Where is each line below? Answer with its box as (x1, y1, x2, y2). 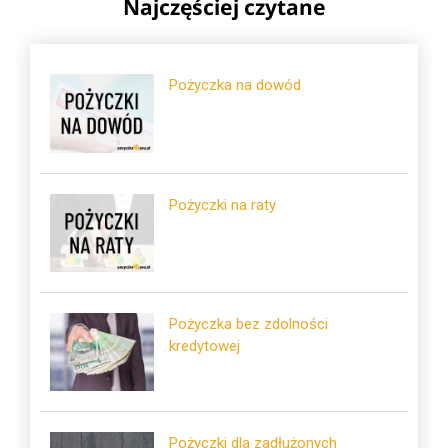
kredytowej (169, 337, 241, 355)
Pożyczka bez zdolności (169, 315, 329, 333)
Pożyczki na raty (169, 195, 277, 214)
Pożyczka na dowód (169, 76, 302, 95)
